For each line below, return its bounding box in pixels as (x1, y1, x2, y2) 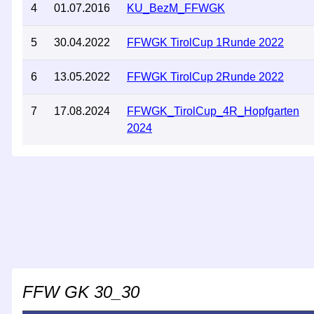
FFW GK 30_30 (22, 282, 139, 301)
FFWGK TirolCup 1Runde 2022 (127, 36, 284, 48)
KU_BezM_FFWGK (127, 2, 225, 14)
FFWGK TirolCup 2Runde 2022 (127, 71, 284, 83)
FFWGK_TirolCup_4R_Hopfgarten (127, 105, 299, 117)
